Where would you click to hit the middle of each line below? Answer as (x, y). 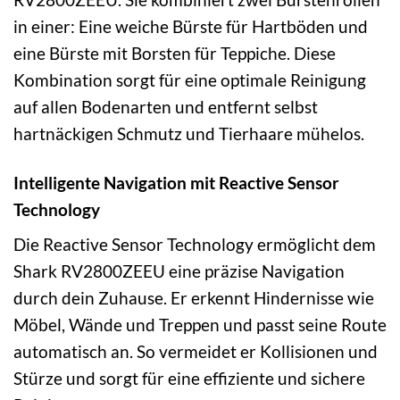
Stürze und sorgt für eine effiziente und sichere (189, 379)
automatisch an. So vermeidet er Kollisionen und (196, 352)
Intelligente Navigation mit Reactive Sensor (176, 182)
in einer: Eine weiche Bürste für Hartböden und (191, 26)
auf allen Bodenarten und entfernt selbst (166, 106)
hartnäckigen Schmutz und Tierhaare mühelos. (189, 133)
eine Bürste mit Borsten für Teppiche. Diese (175, 53)
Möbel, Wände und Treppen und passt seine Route (200, 325)
